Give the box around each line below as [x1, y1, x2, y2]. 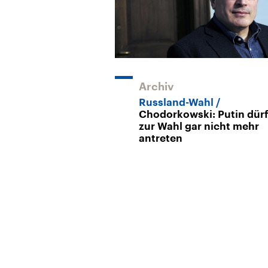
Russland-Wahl [139, 97, 214, 108]
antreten [139, 133, 182, 144]
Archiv [139, 81, 174, 92]
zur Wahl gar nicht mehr [139, 121, 259, 132]
